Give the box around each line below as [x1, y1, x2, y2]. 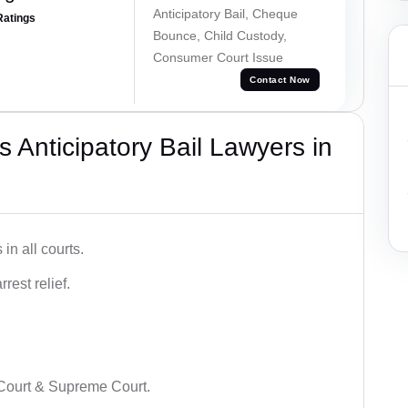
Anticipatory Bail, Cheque [152, 5, 298, 21]
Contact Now [250, 75, 311, 86]
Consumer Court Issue [152, 49, 283, 65]
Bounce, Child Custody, [152, 27, 287, 43]
